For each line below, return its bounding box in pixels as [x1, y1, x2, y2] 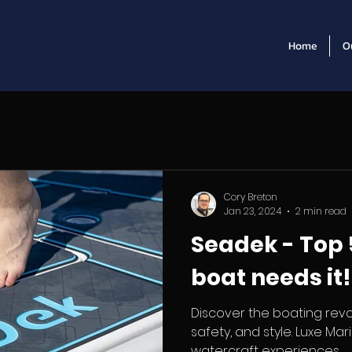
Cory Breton [224, 189, 277, 203]
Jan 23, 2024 [224, 204, 281, 218]
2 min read [295, 204, 346, 218]
